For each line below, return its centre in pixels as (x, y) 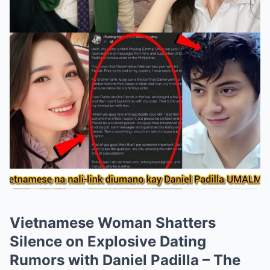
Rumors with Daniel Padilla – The (125, 260)
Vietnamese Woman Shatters (113, 223)
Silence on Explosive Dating (108, 241)
